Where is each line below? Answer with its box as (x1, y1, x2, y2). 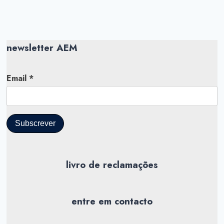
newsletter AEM (6, 41, 78, 55)
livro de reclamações (66, 158, 158, 172)
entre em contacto (71, 194, 152, 208)
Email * (6, 72, 34, 84)
